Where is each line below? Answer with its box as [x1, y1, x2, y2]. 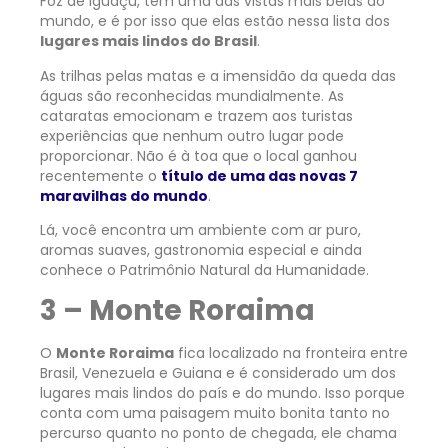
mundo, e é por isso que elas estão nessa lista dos [40, 11, 390, 32]
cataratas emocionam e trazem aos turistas [40, 105, 353, 126]
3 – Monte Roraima [40, 291, 315, 331]
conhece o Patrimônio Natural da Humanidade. [40, 260, 369, 281]
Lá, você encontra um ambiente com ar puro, [40, 220, 361, 241]
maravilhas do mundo [40, 185, 208, 206]
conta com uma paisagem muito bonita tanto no [40, 403, 390, 424]
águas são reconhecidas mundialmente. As [40, 85, 344, 106]
